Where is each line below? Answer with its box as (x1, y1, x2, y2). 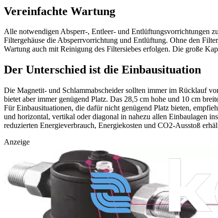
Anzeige (4, 138, 30, 146)
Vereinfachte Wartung (4, 4, 115, 18)
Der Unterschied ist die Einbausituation (4, 63, 201, 76)
